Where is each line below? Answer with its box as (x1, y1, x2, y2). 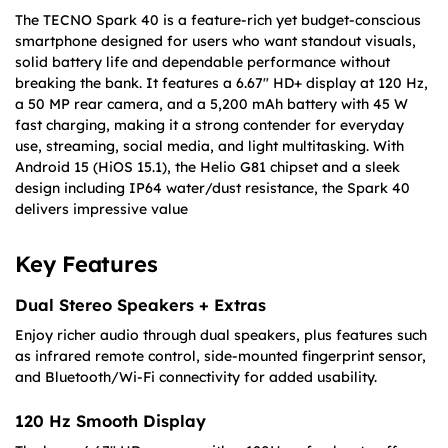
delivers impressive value (15, 199, 188, 218)
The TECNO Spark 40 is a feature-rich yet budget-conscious (15, 10, 421, 29)
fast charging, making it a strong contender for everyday (15, 115, 404, 134)
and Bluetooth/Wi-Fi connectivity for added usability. (15, 367, 377, 386)
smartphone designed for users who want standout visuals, (15, 31, 416, 50)
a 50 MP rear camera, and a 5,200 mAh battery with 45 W (15, 94, 408, 113)
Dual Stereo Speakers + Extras (15, 294, 266, 315)
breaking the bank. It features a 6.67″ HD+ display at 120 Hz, (15, 73, 428, 92)
